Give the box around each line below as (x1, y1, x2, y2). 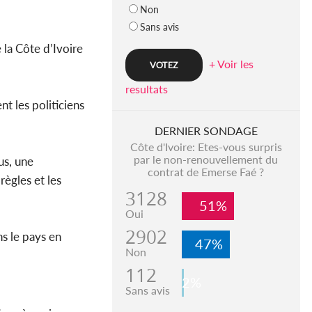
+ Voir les (208, 57, 253, 71)
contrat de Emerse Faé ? (148, 165, 265, 179)
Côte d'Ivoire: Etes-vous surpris (130, 140, 282, 154)
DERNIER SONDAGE (154, 124, 258, 138)
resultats (125, 82, 168, 96)
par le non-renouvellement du (134, 153, 279, 166)
